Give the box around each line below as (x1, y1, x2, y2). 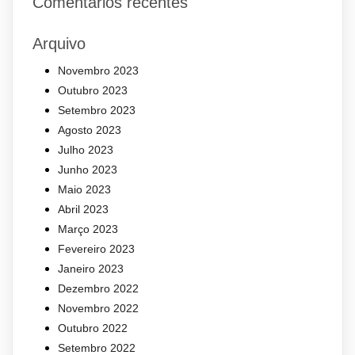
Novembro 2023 (58, 64, 139, 78)
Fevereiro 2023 (58, 242, 135, 256)
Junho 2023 (58, 163, 117, 177)
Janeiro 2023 (58, 262, 124, 276)
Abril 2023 (58, 203, 109, 216)
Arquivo (32, 35, 86, 53)
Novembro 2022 (58, 302, 139, 315)
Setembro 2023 (58, 104, 136, 117)
